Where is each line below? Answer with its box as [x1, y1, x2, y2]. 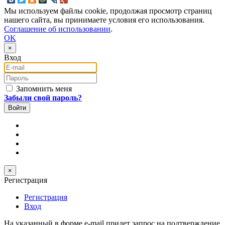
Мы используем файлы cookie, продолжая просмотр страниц [4, 6, 212, 15]
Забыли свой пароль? [4, 93, 82, 102]
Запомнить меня [14, 84, 72, 93]
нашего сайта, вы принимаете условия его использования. [4, 15, 204, 24]
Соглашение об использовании [4, 24, 110, 33]
